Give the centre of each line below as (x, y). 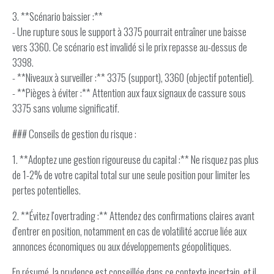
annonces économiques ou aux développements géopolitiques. (122, 246)
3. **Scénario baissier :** (57, 16)
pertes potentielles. (46, 190)
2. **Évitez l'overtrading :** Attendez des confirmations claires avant (133, 216)
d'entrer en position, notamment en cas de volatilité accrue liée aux (129, 231)
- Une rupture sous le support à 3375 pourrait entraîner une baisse (129, 31)
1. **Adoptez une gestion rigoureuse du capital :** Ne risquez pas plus (135, 159)
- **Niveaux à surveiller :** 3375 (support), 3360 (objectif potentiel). (133, 77)
